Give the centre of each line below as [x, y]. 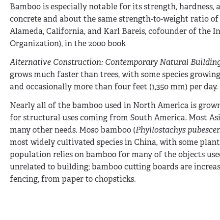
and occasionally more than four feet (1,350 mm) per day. [114, 86]
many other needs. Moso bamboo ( [73, 130]
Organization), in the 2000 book [68, 44]
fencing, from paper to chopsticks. [73, 179]
